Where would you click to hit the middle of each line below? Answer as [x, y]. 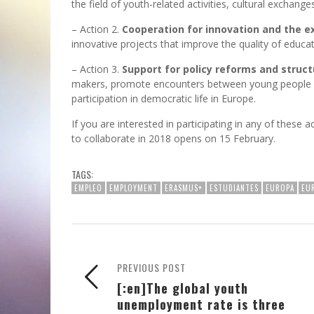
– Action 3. [97, 69]
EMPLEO [88, 188]
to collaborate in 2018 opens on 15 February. [173, 139]
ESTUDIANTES [234, 188]
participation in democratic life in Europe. [164, 99]
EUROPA [280, 188]
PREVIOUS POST [151, 268]
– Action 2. [97, 29]
